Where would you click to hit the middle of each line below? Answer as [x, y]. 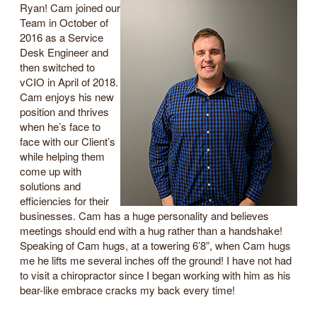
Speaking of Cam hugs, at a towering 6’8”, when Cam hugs [155, 245]
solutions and [50, 185]
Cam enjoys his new [67, 96]
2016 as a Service [62, 37]
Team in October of [64, 22]
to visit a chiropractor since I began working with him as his [155, 275]
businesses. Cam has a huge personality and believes [144, 215]
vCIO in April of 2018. [69, 81]
